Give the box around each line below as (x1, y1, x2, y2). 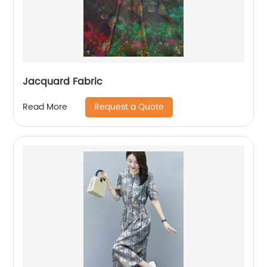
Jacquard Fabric (23, 73, 103, 89)
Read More (23, 100, 68, 114)
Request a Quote (94, 100, 164, 114)
